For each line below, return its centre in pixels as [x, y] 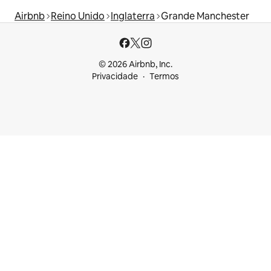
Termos [164, 77]
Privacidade [115, 77]
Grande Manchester [205, 16]
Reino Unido [78, 16]
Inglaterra [133, 16]
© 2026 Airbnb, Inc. [135, 64]
